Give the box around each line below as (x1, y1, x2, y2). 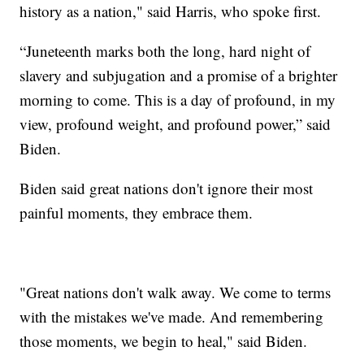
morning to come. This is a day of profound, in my (19, 89, 336, 110)
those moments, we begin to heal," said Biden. (19, 331, 308, 352)
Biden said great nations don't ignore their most (19, 178, 314, 199)
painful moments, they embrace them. (19, 202, 253, 223)
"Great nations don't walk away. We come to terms (19, 282, 331, 303)
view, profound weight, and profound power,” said (19, 114, 331, 135)
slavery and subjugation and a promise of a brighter (19, 65, 338, 86)
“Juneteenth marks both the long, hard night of (19, 41, 311, 62)
